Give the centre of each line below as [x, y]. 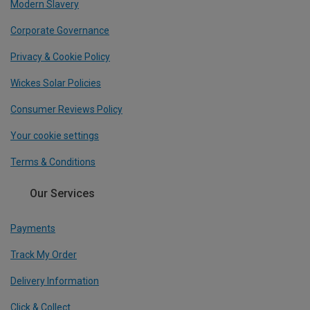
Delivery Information [55, 281]
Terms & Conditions [53, 162]
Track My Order [44, 254]
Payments [33, 228]
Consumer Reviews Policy [66, 110]
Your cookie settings [55, 136]
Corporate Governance [60, 31]
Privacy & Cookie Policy [60, 57]
